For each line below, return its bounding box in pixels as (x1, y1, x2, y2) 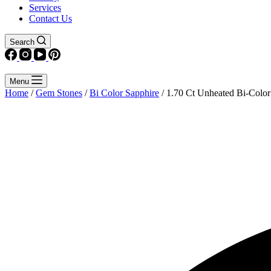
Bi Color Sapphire (90, 88, 159, 98)
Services (29, 2, 61, 13)
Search (10, 38, 34, 47)
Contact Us (29, 13, 72, 24)
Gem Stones (36, 88, 82, 98)
